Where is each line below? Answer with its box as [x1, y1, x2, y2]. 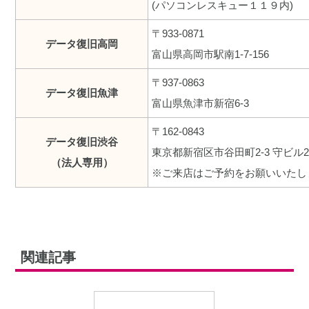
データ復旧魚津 [46, 87, 119, 99]
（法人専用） [50, 157, 113, 169]
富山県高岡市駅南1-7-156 [152, 48, 270, 61]
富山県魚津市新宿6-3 [152, 97, 250, 110]
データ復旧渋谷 [46, 136, 119, 148]
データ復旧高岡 [46, 38, 119, 50]
